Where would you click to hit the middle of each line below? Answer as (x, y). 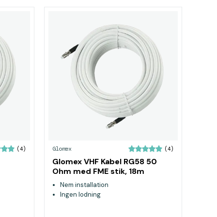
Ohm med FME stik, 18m (98, 171)
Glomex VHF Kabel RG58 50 (105, 162)
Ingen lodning (80, 194)
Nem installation (84, 185)
